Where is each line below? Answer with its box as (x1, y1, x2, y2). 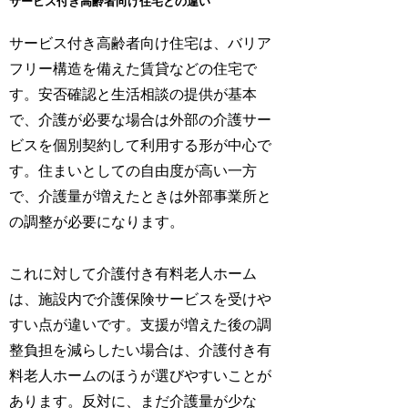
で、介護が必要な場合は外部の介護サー (9, 112, 272, 128)
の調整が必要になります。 (9, 214, 185, 230)
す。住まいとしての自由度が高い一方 (9, 163, 258, 179)
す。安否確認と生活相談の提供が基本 (9, 87, 258, 103)
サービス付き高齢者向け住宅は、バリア (9, 36, 272, 52)
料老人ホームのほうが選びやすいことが (9, 367, 272, 383)
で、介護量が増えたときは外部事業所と (9, 189, 272, 205)
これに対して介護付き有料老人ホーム (9, 265, 258, 281)
